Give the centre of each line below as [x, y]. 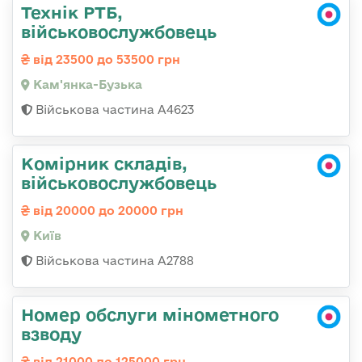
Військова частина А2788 [113, 261]
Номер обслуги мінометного [150, 315]
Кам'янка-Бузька [86, 85]
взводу [51, 334]
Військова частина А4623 [113, 110]
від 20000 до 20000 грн [107, 211]
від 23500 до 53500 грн [105, 60]
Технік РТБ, [72, 13]
